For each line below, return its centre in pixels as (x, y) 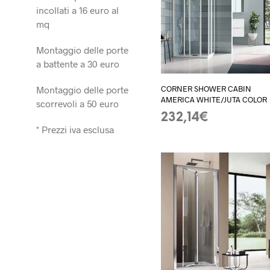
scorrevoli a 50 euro (77, 103)
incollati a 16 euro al (77, 10)
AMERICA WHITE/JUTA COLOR (214, 100)
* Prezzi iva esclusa (75, 129)
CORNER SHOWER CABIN (206, 89)
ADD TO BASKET (193, 131)
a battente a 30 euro (78, 63)
